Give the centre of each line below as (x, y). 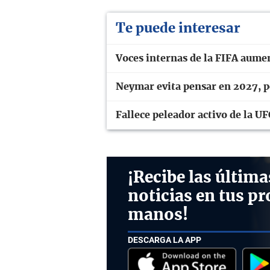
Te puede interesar (178, 28)
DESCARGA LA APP (165, 240)
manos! (158, 215)
